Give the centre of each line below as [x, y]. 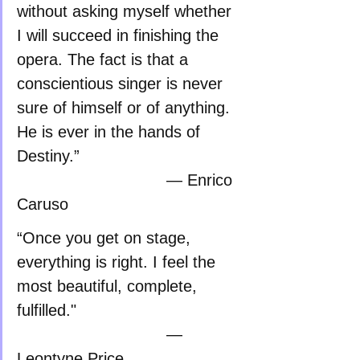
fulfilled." [112, 310]
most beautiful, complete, [109, 286]
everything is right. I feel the [119, 262]
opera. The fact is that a [105, 59]
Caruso [43, 204]
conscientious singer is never [122, 84]
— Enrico [92, 180]
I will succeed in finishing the [120, 35]
